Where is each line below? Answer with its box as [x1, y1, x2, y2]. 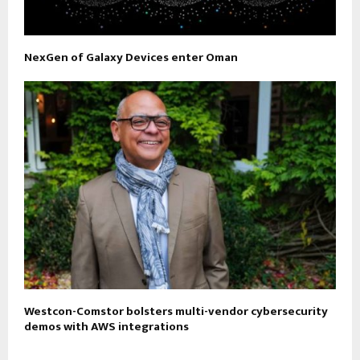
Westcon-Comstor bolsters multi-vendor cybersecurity [24, 301, 328, 321]
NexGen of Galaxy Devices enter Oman [24, 47, 238, 68]
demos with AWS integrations [24, 316, 189, 337]
